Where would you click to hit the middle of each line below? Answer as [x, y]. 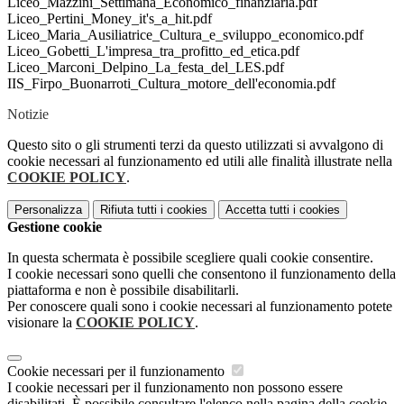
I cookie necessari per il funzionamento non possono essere [175, 388]
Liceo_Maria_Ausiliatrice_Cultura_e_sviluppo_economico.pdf [185, 35]
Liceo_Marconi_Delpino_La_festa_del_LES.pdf [146, 68]
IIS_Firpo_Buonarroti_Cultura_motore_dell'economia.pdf [171, 84]
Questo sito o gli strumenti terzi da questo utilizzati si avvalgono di [195, 145]
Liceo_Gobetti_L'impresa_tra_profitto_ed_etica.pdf [153, 51]
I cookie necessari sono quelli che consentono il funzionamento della [202, 274]
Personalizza [48, 210]
